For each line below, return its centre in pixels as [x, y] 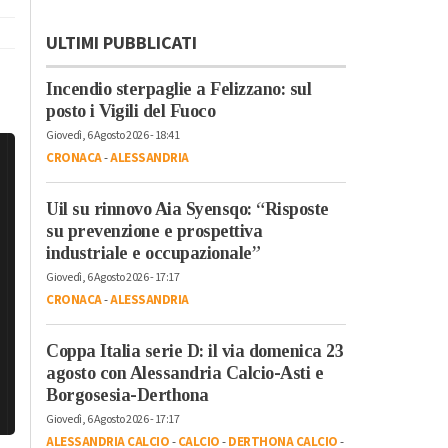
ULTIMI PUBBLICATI [121, 43]
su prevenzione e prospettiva [154, 230]
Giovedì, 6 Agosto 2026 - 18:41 [112, 135]
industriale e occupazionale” [153, 252]
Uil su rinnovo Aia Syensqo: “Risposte [187, 208]
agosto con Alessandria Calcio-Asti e [184, 372]
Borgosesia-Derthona [127, 394]
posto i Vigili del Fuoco [130, 110]
